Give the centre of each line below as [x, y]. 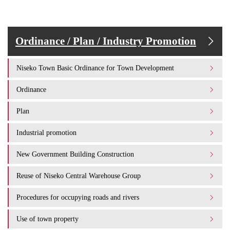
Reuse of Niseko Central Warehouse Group [79, 176]
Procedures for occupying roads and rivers [78, 197]
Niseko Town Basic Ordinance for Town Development [95, 68]
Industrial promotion [46, 132]
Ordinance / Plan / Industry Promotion [106, 41]
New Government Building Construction [75, 154]
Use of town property [47, 219]
